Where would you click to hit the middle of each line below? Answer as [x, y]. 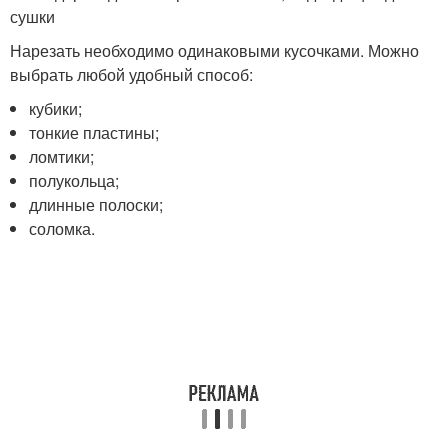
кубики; [56, 108]
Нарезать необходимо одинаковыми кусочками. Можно [214, 50]
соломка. [62, 228]
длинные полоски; [96, 204]
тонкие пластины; [94, 132]
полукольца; [74, 180]
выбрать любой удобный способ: [131, 74]
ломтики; [62, 156]
